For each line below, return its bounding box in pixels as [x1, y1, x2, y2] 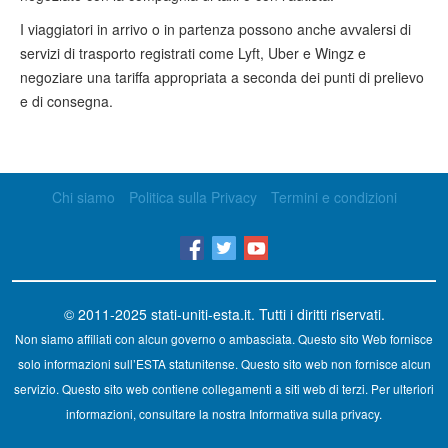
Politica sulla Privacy [128, 187, 257, 208]
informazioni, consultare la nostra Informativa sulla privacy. [66, 404, 382, 422]
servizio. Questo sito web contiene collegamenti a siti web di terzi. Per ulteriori [14, 379, 434, 397]
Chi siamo [51, 187, 115, 208]
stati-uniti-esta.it [150, 303, 251, 324]
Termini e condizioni [270, 187, 397, 208]
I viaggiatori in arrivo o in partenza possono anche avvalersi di [20, 19, 411, 39]
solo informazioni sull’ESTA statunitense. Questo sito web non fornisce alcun [17, 354, 431, 372]
